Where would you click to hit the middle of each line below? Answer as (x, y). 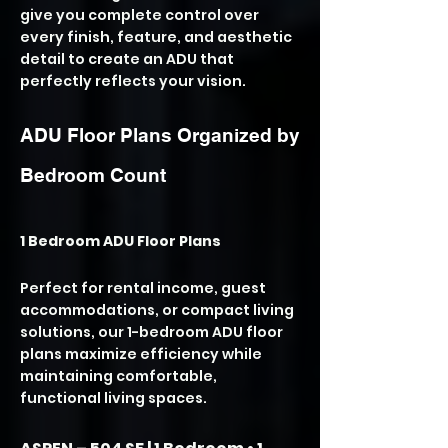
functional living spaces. (113, 398)
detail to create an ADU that (127, 59)
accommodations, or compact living (157, 310)
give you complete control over (139, 15)
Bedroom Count (93, 175)
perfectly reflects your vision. (133, 81)
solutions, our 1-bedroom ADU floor (151, 332)
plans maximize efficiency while (141, 354)
